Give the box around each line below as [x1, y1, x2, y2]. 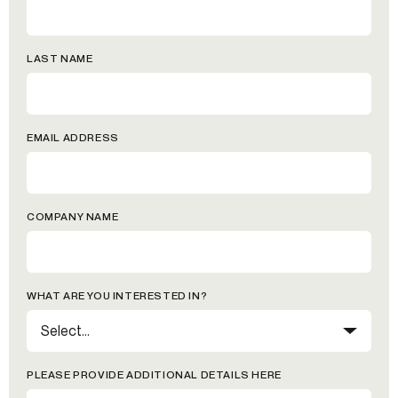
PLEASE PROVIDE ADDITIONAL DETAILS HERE [27, 367, 282, 381]
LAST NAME [27, 51, 93, 65]
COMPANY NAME [27, 209, 119, 223]
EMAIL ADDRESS [27, 130, 119, 144]
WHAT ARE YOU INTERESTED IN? [27, 288, 208, 302]
